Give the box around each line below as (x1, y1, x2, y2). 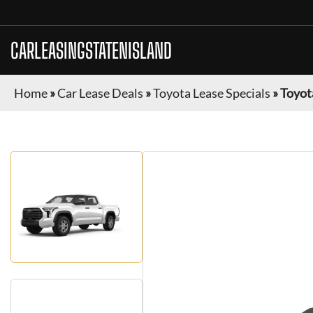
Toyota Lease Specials (153, 85, 270, 101)
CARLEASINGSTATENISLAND (10, 38, 172, 63)
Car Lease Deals (57, 85, 143, 101)
